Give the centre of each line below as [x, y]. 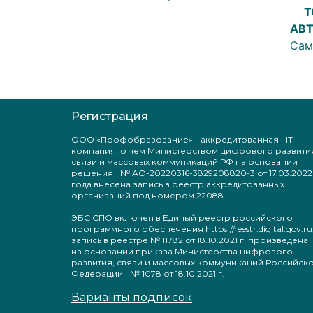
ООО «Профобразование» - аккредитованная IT [182, 140]
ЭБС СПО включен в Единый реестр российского [182, 218]
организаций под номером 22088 [147, 196]
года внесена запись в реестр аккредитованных [178, 184]
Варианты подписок [132, 298]
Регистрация [110, 117]
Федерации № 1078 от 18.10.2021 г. [148, 274]
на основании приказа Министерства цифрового [182, 252]
